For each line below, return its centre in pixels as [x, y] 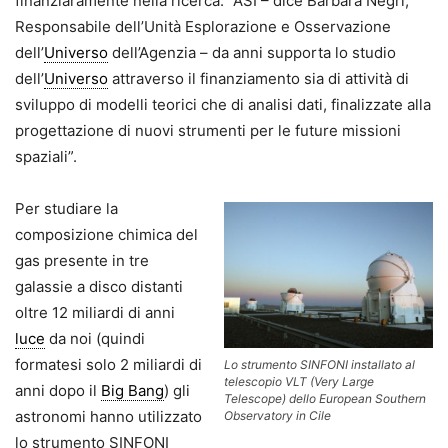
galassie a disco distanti [99, 286]
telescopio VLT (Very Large [299, 382]
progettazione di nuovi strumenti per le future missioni [208, 130]
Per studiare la [66, 208]
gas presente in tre [82, 260]
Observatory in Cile [277, 416]
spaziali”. [46, 156]
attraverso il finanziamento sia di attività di [258, 78]
